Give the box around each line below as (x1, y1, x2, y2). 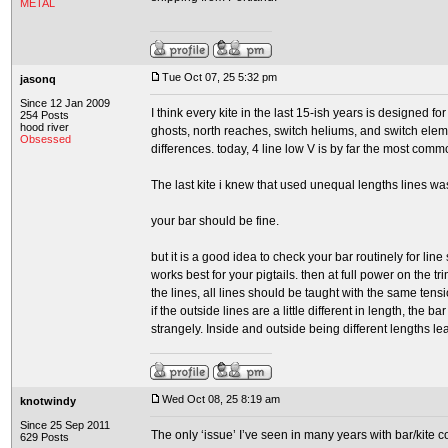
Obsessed (20, 133, 71, 145)
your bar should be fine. (151, 214, 279, 228)
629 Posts (20, 431, 69, 443)
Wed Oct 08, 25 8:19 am (162, 393, 280, 405)
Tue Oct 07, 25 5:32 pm (162, 71, 277, 83)
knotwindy (20, 395, 76, 407)
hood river (20, 121, 69, 133)
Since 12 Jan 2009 (20, 97, 110, 109)
